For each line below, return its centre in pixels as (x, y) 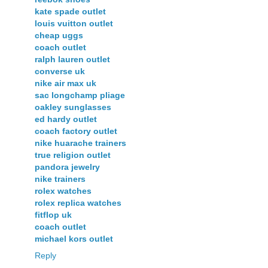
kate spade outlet (70, 12)
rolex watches (63, 191)
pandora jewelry (67, 167)
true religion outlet (73, 155)
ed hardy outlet (66, 119)
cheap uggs (59, 36)
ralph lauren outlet (72, 60)
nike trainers (60, 179)
